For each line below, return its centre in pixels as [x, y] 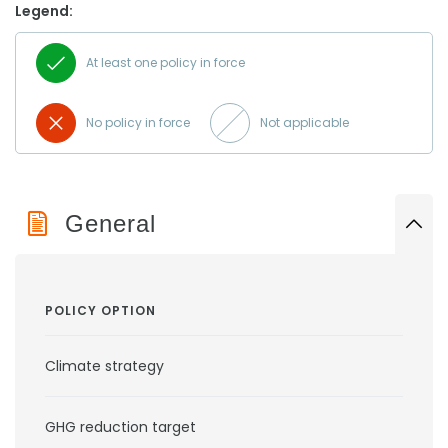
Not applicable [304, 122]
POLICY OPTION [100, 310]
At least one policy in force [165, 62]
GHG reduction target [120, 427]
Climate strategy [104, 366]
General [110, 223]
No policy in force [138, 122]
